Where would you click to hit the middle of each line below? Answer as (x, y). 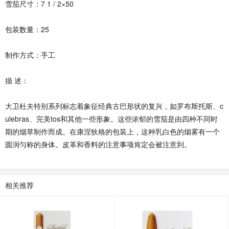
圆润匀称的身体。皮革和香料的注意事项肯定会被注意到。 (98, 144)
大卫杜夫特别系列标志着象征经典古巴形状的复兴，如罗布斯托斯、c (114, 106)
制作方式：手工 (30, 54)
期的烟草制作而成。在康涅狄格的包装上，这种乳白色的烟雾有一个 (112, 131)
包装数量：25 (27, 29)
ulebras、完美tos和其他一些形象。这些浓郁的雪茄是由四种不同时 (111, 118)
